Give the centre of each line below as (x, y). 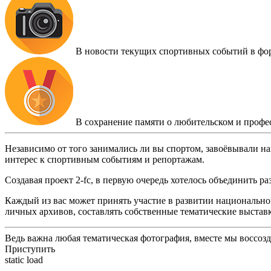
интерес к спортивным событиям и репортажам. (105, 159)
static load (24, 260)
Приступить (30, 249)
